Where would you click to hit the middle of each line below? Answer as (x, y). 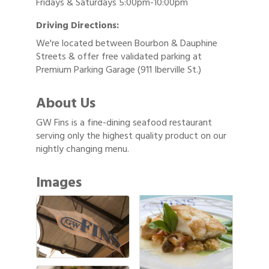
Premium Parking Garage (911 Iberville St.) (119, 70)
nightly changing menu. (83, 149)
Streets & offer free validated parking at (119, 57)
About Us (66, 103)
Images (59, 183)
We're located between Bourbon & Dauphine (127, 44)
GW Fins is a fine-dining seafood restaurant (124, 123)
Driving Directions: (77, 26)
